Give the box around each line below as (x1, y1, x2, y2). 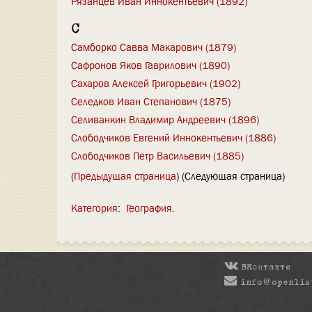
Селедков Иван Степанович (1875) (71, 94, 231, 109)
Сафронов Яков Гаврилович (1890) (71, 58, 230, 72)
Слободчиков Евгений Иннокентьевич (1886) (71, 130, 276, 145)
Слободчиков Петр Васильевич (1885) (71, 148, 244, 163)
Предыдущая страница (74, 169, 176, 184)
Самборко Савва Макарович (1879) (71, 40, 236, 54)
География (125, 201, 172, 216)
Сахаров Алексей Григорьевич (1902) (71, 76, 240, 91)
